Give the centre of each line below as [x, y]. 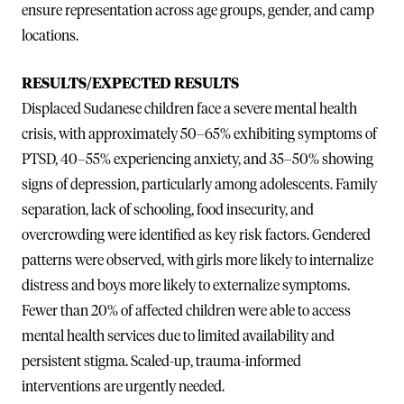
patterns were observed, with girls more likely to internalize [197, 260]
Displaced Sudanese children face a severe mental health [189, 109]
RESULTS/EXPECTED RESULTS [130, 83]
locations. [50, 36]
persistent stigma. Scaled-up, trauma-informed [161, 361]
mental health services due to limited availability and [178, 336]
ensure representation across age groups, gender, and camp [198, 10]
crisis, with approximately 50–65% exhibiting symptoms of [199, 134]
